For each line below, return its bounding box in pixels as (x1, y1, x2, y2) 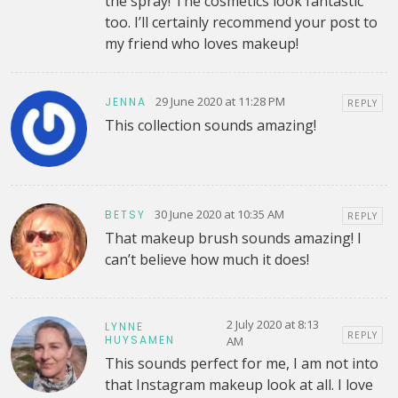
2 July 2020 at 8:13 (226, 315, 319, 332)
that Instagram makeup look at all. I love (104, 374, 373, 394)
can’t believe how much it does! (104, 250, 309, 270)
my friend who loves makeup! (104, 34, 298, 54)
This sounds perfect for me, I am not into (104, 353, 378, 373)
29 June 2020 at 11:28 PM (155, 92, 285, 109)
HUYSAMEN (104, 331, 175, 347)
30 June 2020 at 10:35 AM (154, 205, 284, 222)
